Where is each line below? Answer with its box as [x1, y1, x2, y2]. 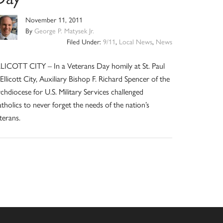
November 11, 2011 [25, 16, 83, 24]
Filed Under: [66, 38, 103, 46]
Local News [118, 38, 152, 46]
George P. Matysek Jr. [34, 27, 95, 35]
